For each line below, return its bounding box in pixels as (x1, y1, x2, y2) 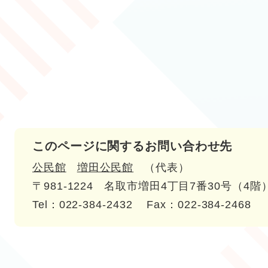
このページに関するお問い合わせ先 (32, 139, 233, 153)
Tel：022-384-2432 (32, 198, 133, 211)
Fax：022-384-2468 (147, 198, 251, 211)
